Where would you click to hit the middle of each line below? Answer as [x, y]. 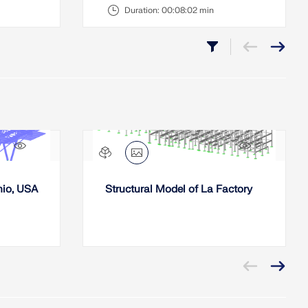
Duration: [143, 10]
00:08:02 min [188, 10]
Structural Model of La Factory [179, 190]
